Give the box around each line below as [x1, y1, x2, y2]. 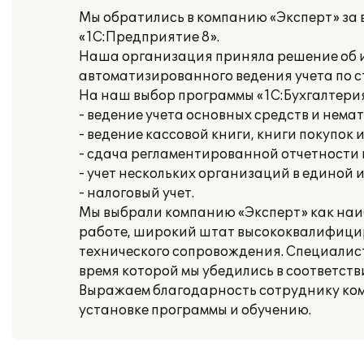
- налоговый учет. [79, 185, 194, 201]
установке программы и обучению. [79, 302, 311, 318]
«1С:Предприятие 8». [79, 29, 219, 45]
